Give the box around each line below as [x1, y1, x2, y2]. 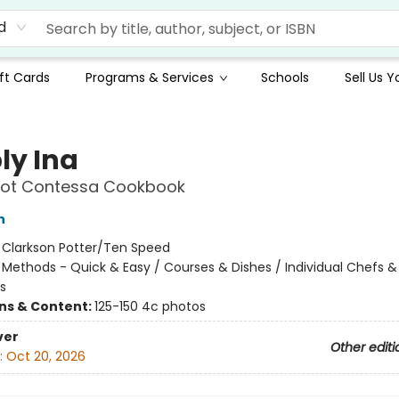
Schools [261, 69, 309, 86]
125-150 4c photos [94, 297, 206, 315]
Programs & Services [85, 69, 214, 86]
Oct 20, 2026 [5, 347, 85, 366]
